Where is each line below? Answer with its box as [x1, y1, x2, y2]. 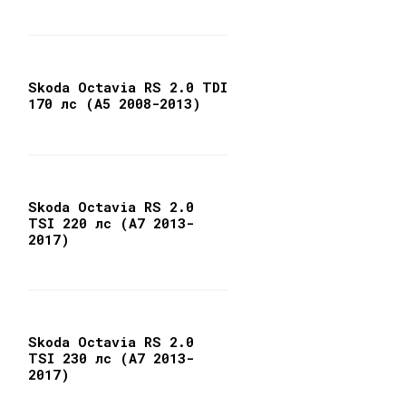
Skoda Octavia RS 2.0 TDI [28, 77, 228, 96]
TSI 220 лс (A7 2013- [28, 213, 195, 232]
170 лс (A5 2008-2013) [28, 93, 202, 112]
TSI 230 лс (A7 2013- [28, 349, 195, 368]
